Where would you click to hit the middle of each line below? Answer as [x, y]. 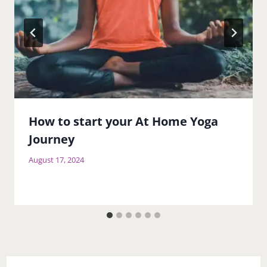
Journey [52, 139]
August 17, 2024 [56, 160]
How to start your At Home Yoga [123, 122]
